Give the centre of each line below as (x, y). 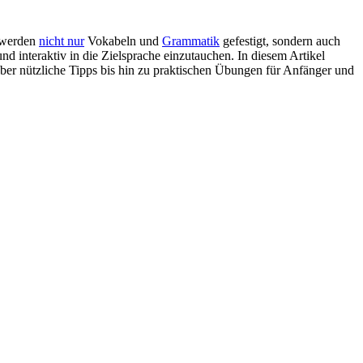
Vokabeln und (123, 41)
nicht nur (62, 41)
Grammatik (191, 41)
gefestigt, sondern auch (280, 41)
